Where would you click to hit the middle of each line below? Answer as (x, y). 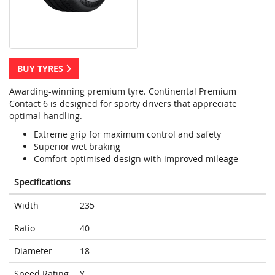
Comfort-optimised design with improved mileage (136, 159)
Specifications (42, 182)
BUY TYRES (41, 69)
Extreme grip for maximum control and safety (127, 134)
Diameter (33, 251)
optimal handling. (46, 116)
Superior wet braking (77, 147)
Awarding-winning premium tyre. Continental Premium (123, 91)
